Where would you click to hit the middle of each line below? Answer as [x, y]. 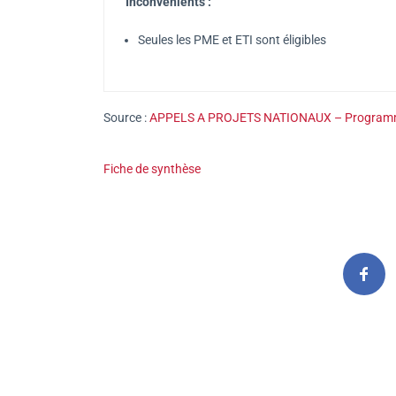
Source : [126, 117]
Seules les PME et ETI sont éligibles [232, 39]
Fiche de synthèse [153, 168]
